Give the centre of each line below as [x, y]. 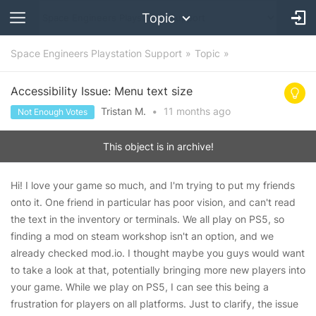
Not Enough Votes [53, 112]
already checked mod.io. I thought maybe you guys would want [158, 253]
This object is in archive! [158, 146]
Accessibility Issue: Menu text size [102, 91]
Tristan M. [123, 111]
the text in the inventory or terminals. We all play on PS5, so [147, 219]
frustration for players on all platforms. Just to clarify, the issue [154, 304]
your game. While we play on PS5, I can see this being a [140, 287]
